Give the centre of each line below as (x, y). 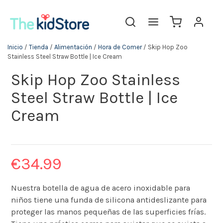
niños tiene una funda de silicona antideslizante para (109, 200)
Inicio (15, 47)
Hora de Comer (120, 47)
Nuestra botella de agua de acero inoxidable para (101, 188)
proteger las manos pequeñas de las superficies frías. (109, 212)
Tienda (39, 47)
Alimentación (73, 47)
